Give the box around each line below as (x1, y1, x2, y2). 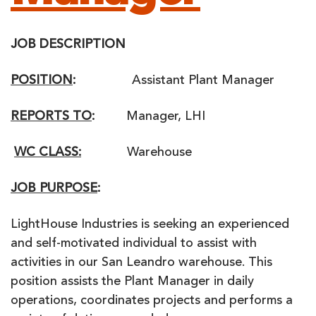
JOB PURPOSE (11, 183, 97, 195)
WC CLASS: (14, 147, 81, 159)
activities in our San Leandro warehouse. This (11, 257, 272, 269)
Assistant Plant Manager (75, 75, 274, 87)
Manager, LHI (95, 111, 205, 123)
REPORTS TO (11, 111, 92, 123)
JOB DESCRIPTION (11, 39, 126, 51)
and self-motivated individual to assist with (11, 238, 257, 250)
